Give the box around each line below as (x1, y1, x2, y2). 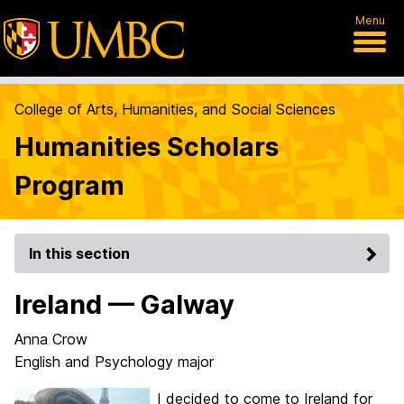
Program (14, 170, 124, 201)
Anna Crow (14, 330, 87, 348)
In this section (29, 244, 130, 262)
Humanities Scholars (14, 131, 279, 162)
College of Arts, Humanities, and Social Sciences (14, 100, 335, 118)
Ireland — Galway (14, 289, 234, 320)
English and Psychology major (14, 353, 214, 371)
